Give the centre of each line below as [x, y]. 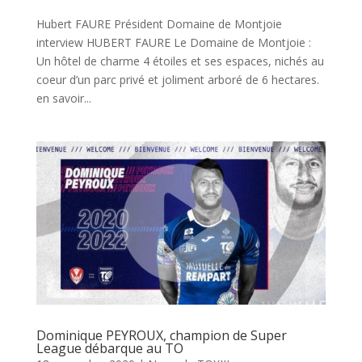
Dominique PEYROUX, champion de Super [161, 336]
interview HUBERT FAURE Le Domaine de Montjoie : [173, 43]
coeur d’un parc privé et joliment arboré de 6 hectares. [177, 80]
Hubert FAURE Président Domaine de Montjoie [160, 24]
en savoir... [63, 99]
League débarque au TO [109, 349]
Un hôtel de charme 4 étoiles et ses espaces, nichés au [180, 61]
